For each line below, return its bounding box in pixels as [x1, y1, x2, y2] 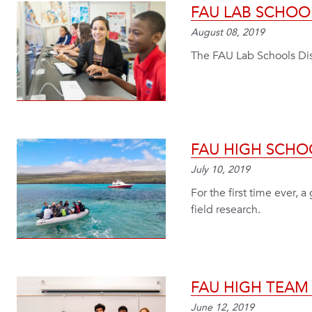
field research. [191, 202, 260, 218]
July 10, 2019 [191, 165, 250, 175]
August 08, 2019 [191, 27, 265, 38]
